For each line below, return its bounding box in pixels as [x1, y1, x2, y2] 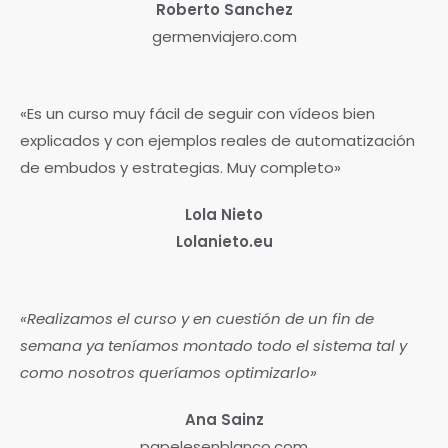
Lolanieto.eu [175, 230, 273, 252]
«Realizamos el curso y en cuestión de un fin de [20, 307, 374, 329]
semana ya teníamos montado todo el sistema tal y [20, 334, 407, 356]
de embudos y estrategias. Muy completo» [20, 156, 341, 178]
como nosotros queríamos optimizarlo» [20, 361, 317, 383]
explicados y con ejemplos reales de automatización [20, 129, 415, 151]
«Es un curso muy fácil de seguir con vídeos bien [20, 102, 375, 124]
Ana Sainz [184, 408, 264, 430]
